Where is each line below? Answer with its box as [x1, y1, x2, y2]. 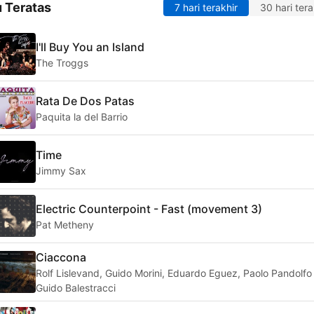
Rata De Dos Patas [36, 93, 135, 108]
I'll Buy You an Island [36, 39, 144, 54]
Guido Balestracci [36, 282, 116, 294]
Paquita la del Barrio [36, 110, 128, 123]
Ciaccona [36, 250, 86, 265]
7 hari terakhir [175, 1, 238, 14]
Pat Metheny [36, 218, 94, 231]
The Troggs [36, 56, 88, 69]
